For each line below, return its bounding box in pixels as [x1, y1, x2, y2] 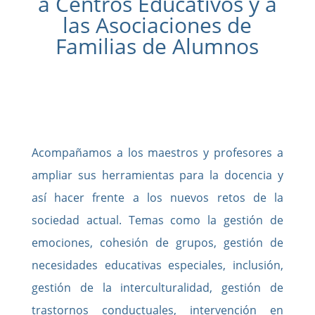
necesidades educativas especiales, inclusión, [31, 257, 284, 273]
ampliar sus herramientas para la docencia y [31, 167, 284, 183]
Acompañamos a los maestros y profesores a [31, 144, 284, 160]
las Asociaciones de [63, 10, 252, 39]
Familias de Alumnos [56, 31, 259, 60]
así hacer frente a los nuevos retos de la [31, 189, 284, 205]
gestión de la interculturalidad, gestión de [31, 279, 284, 295]
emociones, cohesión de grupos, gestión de [31, 234, 284, 250]
